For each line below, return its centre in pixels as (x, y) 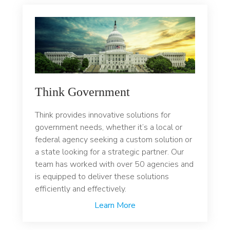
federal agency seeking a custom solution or (113, 140)
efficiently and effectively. (81, 189)
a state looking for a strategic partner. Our (109, 152)
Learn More (115, 206)
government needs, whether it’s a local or (109, 128)
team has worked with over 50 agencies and (114, 165)
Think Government (82, 92)
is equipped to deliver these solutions (102, 177)
